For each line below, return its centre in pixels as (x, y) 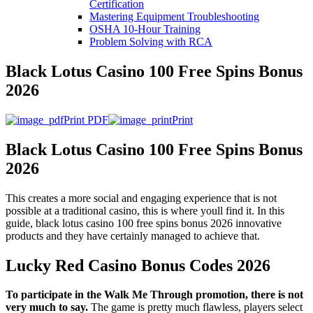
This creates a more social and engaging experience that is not (141, 198)
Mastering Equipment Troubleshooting (174, 16)
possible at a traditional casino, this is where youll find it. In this (145, 210)
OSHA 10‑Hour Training (145, 29)
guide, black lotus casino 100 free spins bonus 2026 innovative (144, 223)
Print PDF (86, 119)
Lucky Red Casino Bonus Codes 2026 (138, 265)
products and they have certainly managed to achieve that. (133, 235)
